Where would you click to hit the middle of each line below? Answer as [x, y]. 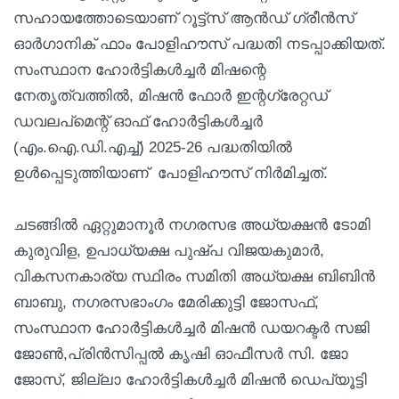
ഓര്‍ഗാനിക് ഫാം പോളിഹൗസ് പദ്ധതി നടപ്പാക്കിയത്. [199, 44]
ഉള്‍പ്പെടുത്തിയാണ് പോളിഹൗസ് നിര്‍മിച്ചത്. [173, 173]
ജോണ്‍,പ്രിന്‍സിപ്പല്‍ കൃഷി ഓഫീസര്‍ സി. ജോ [181, 354]
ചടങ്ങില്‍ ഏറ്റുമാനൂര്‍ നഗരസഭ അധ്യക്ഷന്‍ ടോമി [192, 224]
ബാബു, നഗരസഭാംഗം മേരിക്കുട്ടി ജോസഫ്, [166, 302]
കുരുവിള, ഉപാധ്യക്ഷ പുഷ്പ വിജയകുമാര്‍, [169, 250]
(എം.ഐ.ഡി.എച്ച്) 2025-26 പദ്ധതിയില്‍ [153, 147]
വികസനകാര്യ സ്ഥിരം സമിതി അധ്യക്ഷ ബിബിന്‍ [194, 276]
